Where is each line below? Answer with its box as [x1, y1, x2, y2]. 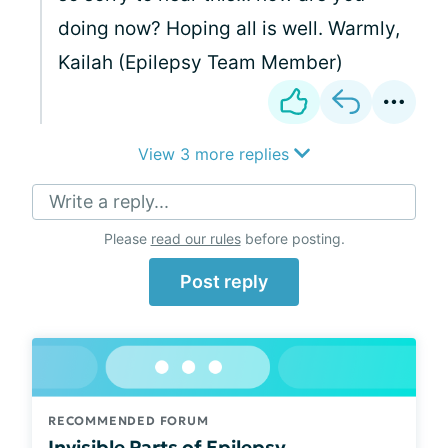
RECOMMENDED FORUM [48, 412, 209, 428]
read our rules [150, 230, 241, 247]
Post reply [180, 271, 268, 292]
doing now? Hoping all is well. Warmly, [58, 17, 400, 40]
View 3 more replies [138, 144, 294, 164]
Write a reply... [49, 191, 169, 212]
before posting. [240, 230, 345, 247]
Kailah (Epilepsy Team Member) [58, 51, 343, 74]
